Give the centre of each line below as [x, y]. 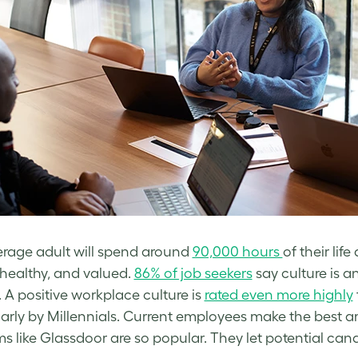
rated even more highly [278, 295]
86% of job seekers [193, 273]
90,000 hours [237, 252]
